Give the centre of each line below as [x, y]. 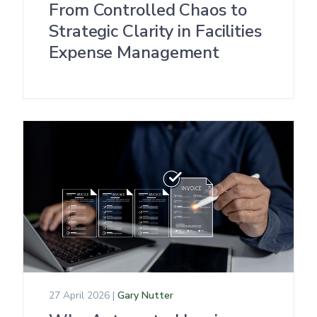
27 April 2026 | [83, 295]
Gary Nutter [145, 295]
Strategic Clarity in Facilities [155, 31]
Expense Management [134, 52]
